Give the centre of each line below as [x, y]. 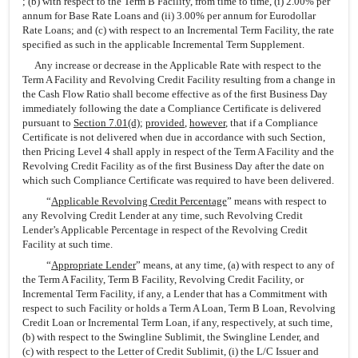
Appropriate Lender [93, 265]
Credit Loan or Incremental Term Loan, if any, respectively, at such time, [177, 322]
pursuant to [48, 123]
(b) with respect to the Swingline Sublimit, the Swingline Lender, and [171, 337]
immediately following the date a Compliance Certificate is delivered [172, 108]
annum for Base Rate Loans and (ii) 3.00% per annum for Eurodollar [169, 16]
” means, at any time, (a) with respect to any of [235, 265]
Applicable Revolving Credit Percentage [139, 201]
